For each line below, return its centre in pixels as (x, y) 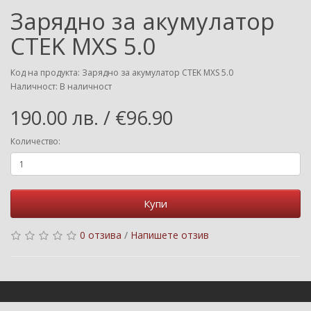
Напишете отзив (170, 235)
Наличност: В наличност (61, 86)
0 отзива (101, 235)
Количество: (35, 141)
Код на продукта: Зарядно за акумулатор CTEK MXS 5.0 (122, 73)
